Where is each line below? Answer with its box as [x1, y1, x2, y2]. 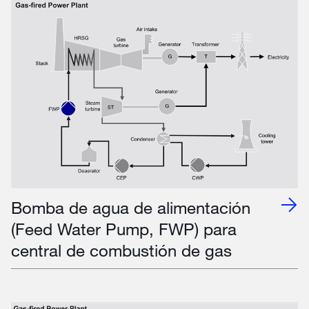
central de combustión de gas [11, 240, 232, 261]
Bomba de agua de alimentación [11, 197, 250, 218]
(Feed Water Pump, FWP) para [11, 219, 237, 239]
